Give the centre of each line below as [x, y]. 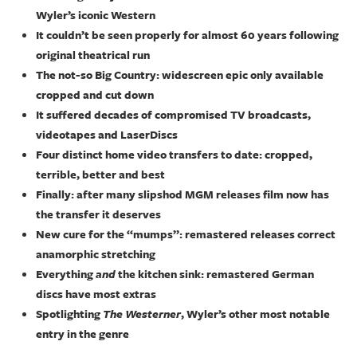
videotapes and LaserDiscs [107, 134]
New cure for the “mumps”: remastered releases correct [186, 234]
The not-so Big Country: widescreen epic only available [180, 75]
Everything [66, 274]
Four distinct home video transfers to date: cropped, [174, 154]
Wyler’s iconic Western [96, 15]
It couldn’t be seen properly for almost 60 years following [187, 35]
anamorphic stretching [96, 254]
